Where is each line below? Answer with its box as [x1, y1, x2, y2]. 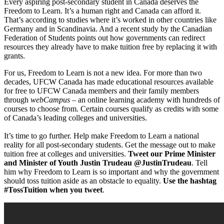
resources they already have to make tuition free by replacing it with [4, 42, 217, 51]
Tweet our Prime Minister [128, 149, 215, 158]
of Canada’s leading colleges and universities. [4, 113, 147, 122]
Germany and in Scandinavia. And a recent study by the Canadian [4, 24, 212, 33]
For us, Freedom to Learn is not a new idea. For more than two [4, 68, 202, 77]
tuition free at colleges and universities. [4, 149, 128, 158]
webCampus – [30, 95, 78, 104]
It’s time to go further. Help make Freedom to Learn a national [4, 131, 199, 140]
